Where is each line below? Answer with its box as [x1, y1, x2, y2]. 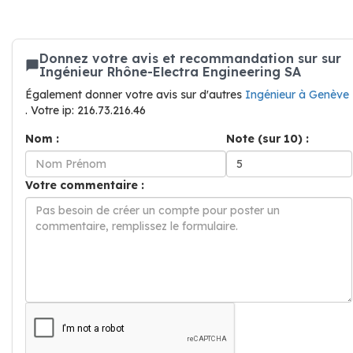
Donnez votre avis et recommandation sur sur [39, 50, 341, 66]
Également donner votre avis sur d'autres [25, 87, 245, 102]
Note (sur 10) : [226, 132, 309, 146]
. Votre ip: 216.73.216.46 [25, 103, 146, 117]
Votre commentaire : [25, 178, 144, 192]
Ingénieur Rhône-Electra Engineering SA [39, 64, 301, 80]
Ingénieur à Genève [245, 87, 349, 102]
